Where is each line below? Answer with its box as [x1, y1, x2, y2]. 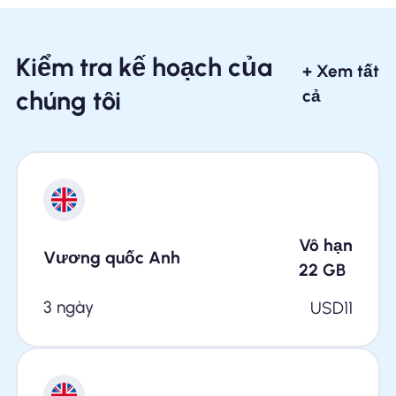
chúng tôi [15, 86, 121, 117]
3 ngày [42, 297, 94, 318]
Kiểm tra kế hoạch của [15, 52, 272, 83]
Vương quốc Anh [42, 247, 180, 269]
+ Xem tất [302, 61, 380, 82]
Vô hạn [299, 235, 354, 256]
